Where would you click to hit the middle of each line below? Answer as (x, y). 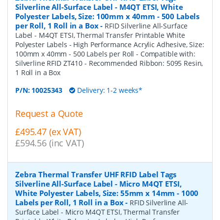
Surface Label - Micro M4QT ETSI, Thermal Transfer (98, 212)
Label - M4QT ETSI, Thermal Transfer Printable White (100, 35)
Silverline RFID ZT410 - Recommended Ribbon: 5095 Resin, (109, 63)
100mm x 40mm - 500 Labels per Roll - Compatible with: (105, 54)
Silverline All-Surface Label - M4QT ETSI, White (99, 7)
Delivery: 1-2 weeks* (109, 90)
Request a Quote (49, 113)
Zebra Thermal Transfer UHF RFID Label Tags (96, 175)
